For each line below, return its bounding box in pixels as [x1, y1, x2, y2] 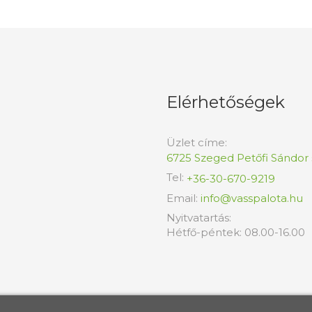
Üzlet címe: [166, 135, 227, 149]
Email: [166, 191, 201, 205]
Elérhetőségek [166, 91, 285, 112]
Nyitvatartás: [166, 210, 231, 224]
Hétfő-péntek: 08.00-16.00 [166, 225, 305, 239]
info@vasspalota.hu [201, 191, 303, 205]
